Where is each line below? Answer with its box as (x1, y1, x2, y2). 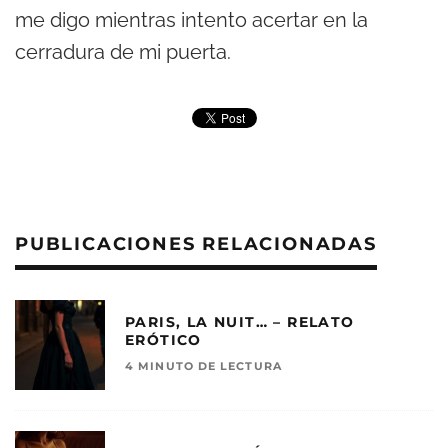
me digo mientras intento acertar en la (15, 8, 368, 33)
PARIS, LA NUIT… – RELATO (125, 312, 355, 331)
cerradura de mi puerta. (15, 40, 231, 65)
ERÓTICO (125, 330, 202, 349)
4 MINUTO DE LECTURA (125, 358, 282, 373)
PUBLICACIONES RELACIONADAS (15, 233, 377, 256)
